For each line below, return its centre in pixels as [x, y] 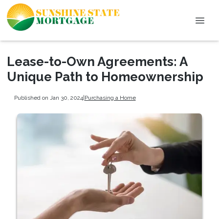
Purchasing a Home [110, 98]
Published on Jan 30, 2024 [48, 98]
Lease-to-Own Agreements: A [97, 62]
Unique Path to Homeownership [105, 77]
